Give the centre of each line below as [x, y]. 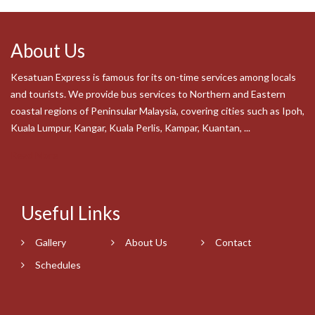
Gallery [51, 242]
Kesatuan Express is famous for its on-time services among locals [153, 77]
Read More [34, 155]
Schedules [58, 265]
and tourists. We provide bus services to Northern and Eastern [148, 94]
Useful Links [71, 213]
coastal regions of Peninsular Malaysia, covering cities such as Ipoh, [157, 111]
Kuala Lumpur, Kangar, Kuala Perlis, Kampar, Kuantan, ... [130, 128]
